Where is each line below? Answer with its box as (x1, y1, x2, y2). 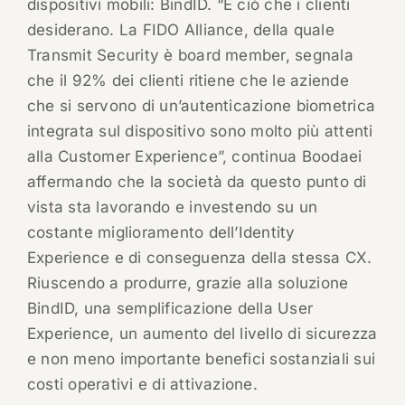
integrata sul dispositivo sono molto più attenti (26, 122, 373, 141)
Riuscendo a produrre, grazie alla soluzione (26, 274, 349, 293)
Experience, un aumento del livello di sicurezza (26, 325, 378, 344)
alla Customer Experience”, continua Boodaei (26, 147, 363, 166)
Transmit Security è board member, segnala (26, 46, 353, 65)
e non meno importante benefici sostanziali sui (26, 350, 376, 369)
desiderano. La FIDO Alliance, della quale (26, 21, 334, 40)
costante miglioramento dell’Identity (26, 223, 296, 242)
